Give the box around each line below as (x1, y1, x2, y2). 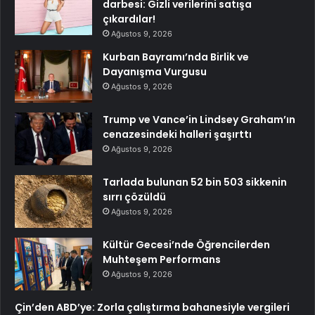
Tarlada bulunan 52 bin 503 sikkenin (103, 174, 287, 189)
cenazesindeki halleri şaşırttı (103, 127, 252, 141)
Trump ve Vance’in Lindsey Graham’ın (103, 112, 295, 127)
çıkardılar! (103, 11, 155, 26)
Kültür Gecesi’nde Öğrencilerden (103, 237, 270, 252)
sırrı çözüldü (103, 189, 166, 204)
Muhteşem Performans (103, 252, 221, 266)
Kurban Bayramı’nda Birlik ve (103, 49, 249, 64)
